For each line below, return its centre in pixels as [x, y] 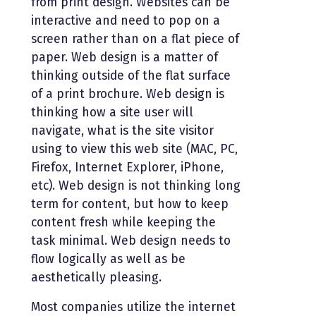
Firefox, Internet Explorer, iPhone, [127, 167]
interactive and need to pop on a [126, 20]
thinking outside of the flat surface [131, 75]
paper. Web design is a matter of [124, 57]
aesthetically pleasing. [96, 277]
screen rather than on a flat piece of [135, 39]
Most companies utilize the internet [133, 307]
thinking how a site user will [112, 112]
